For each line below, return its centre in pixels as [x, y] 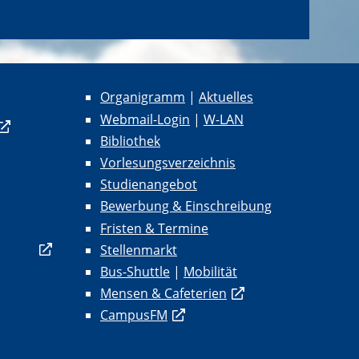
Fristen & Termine [154, 228]
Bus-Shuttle [135, 271]
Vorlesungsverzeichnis [168, 163]
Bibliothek [130, 141]
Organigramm [143, 97]
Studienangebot [149, 185]
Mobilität [210, 271]
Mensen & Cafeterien [163, 294]
